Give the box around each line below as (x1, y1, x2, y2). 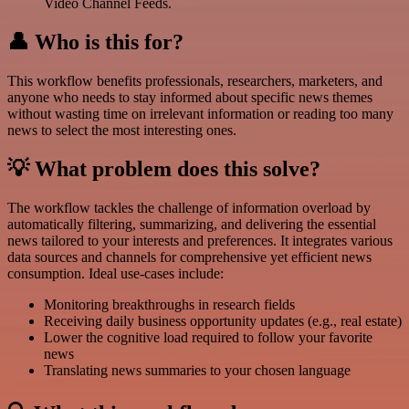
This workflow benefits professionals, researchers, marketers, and (7, 73, 383, 89)
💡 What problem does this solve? (7, 157, 320, 182)
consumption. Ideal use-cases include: (7, 265, 224, 281)
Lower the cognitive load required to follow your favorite (44, 329, 372, 345)
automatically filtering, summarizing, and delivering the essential (7, 215, 376, 232)
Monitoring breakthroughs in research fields (44, 296, 295, 312)
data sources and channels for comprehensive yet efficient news (7, 248, 372, 265)
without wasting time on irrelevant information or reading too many (7, 106, 393, 122)
